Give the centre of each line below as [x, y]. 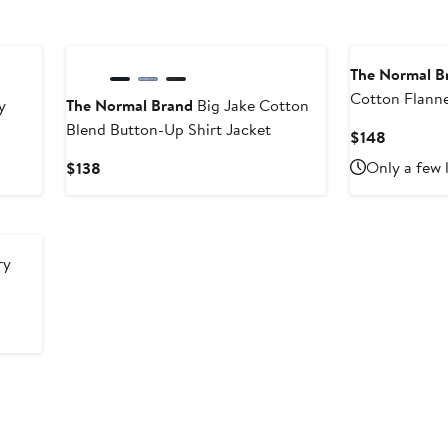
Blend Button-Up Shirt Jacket [168, 129]
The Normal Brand [129, 105]
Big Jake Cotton [250, 105]
